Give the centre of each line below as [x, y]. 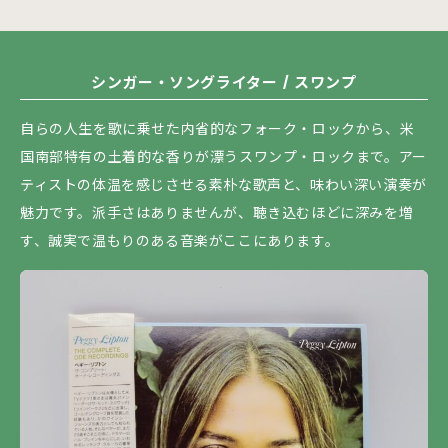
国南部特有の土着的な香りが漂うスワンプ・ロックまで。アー [223, 156]
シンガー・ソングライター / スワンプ [224, 81]
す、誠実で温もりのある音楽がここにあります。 [180, 240]
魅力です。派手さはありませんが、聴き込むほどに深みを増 [217, 212]
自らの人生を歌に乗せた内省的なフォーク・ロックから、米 [217, 128]
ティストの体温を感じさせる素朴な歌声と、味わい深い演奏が [223, 184]
